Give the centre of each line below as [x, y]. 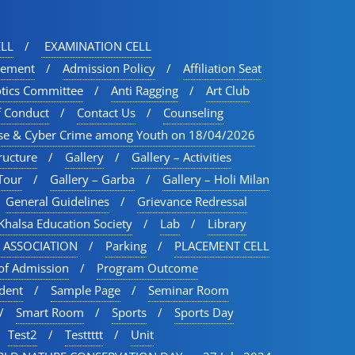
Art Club [227, 91]
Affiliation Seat [222, 69]
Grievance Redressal [192, 202]
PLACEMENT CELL [222, 246]
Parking [126, 246]
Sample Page [85, 290]
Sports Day [204, 313]
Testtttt [84, 335]
